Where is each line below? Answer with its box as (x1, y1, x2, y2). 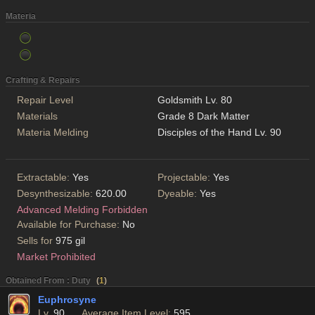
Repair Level (17, 94, 73, 106)
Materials (17, 110, 58, 122)
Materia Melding (17, 127, 89, 139)
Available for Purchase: (17, 219, 122, 231)
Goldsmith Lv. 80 (157, 94, 232, 106)
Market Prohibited (17, 251, 96, 263)
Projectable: (157, 172, 213, 184)
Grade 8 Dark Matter (157, 110, 250, 122)
